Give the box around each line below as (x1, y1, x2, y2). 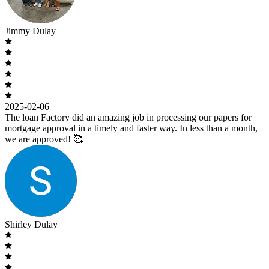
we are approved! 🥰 (5, 133, 83, 144)
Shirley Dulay (5, 219, 58, 229)
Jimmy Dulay (5, 25, 56, 36)
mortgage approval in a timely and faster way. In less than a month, (5, 122, 258, 133)
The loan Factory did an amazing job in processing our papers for (5, 112, 252, 122)
